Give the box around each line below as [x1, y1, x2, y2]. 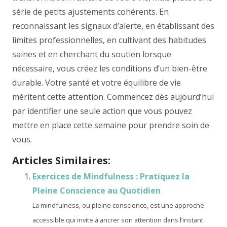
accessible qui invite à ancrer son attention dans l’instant [32, 215, 203, 224]
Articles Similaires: [12, 154, 110, 167]
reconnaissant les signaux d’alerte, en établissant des [12, 20, 214, 31]
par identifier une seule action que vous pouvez [12, 105, 192, 117]
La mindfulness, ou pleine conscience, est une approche [32, 201, 204, 210]
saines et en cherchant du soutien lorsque [12, 49, 171, 60]
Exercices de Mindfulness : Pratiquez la [32, 171, 190, 182]
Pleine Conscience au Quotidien [32, 185, 161, 196]
